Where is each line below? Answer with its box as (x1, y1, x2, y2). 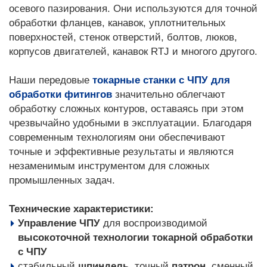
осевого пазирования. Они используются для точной (9, 3, 257, 14)
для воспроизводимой (100, 218, 207, 229)
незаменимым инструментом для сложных (9, 160, 210, 172)
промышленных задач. (9, 175, 115, 186)
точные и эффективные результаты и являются (9, 146, 234, 157)
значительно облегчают (112, 89, 225, 100)
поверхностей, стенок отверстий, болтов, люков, (9, 32, 237, 43)
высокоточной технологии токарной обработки (18, 232, 253, 243)
